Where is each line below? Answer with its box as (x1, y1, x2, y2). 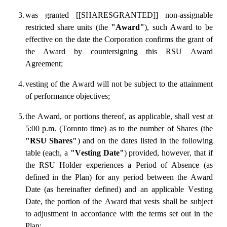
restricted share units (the (25, 23, 111, 32)
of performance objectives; (25, 92, 110, 101)
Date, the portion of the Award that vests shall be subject (25, 197, 213, 206)
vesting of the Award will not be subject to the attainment (25, 80, 213, 89)
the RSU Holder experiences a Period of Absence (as (25, 161, 213, 170)
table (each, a (25, 148, 70, 158)
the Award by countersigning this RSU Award (25, 47, 213, 56)
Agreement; (25, 59, 63, 68)
